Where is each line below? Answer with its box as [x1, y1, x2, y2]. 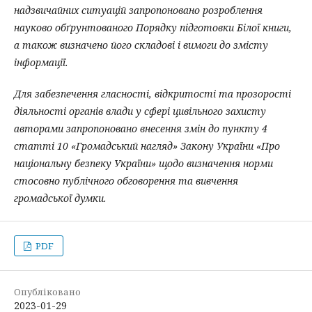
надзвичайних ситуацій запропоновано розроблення [14, 3, 263, 17]
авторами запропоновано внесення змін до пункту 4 [14, 122, 267, 135]
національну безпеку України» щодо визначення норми [14, 157, 273, 170]
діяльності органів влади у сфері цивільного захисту [14, 104, 266, 118]
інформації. [14, 56, 68, 69]
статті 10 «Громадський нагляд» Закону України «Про [14, 139, 280, 153]
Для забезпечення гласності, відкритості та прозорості [14, 87, 291, 100]
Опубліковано [14, 286, 81, 298]
